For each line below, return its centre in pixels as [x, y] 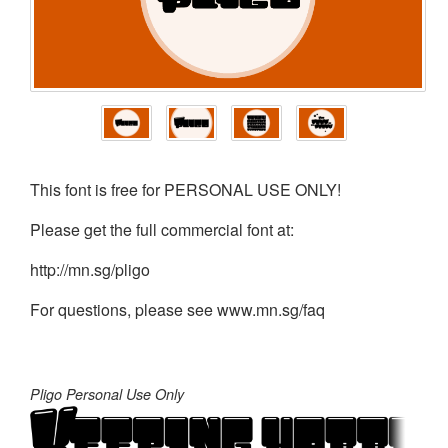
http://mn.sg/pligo [90, 269]
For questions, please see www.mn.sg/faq [177, 309]
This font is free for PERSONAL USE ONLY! [185, 189]
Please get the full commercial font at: [162, 229]
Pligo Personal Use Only [107, 393]
